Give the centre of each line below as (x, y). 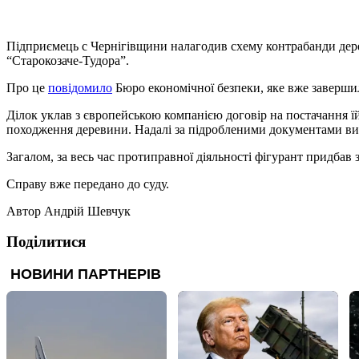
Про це (27, 87)
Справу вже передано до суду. (88, 184)
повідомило (80, 87)
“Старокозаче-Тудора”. (68, 60)
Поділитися (46, 242)
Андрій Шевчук (87, 211)
